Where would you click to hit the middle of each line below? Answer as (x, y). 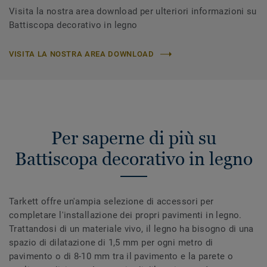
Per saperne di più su (133, 138)
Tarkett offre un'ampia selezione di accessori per (111, 202)
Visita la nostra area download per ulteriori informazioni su (133, 12)
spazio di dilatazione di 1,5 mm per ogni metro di (111, 243)
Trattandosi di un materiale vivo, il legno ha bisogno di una (131, 229)
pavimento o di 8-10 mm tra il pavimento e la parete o (121, 257)
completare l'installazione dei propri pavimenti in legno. (125, 215)
